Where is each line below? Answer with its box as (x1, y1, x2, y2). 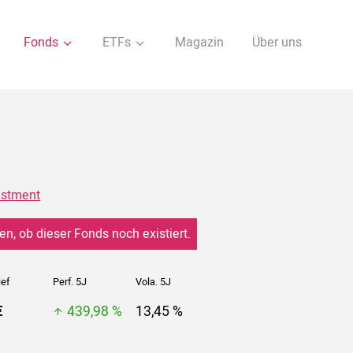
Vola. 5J (136, 275, 171, 290)
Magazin (175, 33, 224, 53)
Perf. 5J (53, 275, 87, 290)
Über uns (252, 33, 302, 53)
